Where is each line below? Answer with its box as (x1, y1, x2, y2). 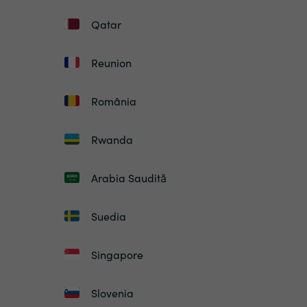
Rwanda (90, 132, 133, 147)
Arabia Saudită (90, 170, 167, 186)
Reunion (90, 55, 132, 71)
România (90, 93, 136, 109)
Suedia (90, 208, 126, 224)
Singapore (90, 247, 143, 262)
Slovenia (90, 285, 134, 301)
